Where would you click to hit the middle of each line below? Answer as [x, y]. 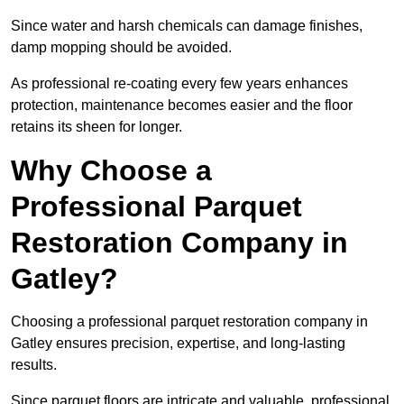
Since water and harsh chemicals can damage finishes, [187, 26]
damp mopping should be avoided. [123, 48]
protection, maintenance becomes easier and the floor [182, 106]
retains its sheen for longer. [96, 127]
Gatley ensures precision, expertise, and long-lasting [178, 344]
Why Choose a [111, 171]
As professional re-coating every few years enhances [179, 84]
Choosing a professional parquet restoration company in [189, 322]
